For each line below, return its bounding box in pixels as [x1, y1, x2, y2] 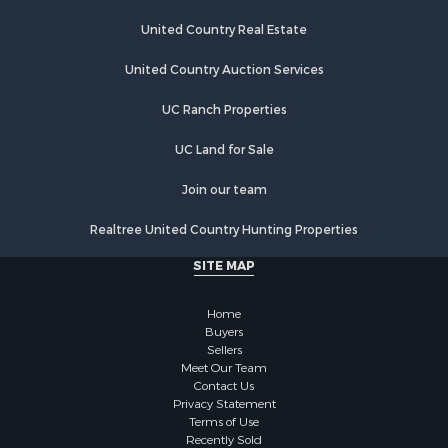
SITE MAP [193, 252, 255, 269]
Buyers [205, 318, 243, 335]
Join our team [181, 176, 267, 193]
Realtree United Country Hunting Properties [90, 216, 358, 233]
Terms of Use [189, 408, 259, 425]
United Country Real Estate [141, 16, 307, 33]
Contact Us [194, 372, 254, 389]
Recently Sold [186, 426, 262, 443]
